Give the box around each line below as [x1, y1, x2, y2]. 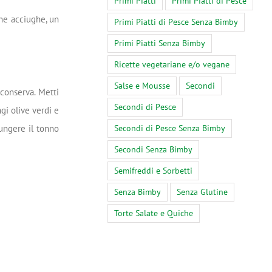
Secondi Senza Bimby [114, 144, 192, 155]
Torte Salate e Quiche [114, 208, 193, 219]
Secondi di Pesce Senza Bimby [114, 123, 225, 134]
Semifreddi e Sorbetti [114, 165, 192, 177]
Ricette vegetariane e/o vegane [114, 59, 229, 70]
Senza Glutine [177, 186, 228, 198]
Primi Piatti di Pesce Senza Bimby [114, 16, 238, 28]
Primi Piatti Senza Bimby [114, 38, 205, 49]
